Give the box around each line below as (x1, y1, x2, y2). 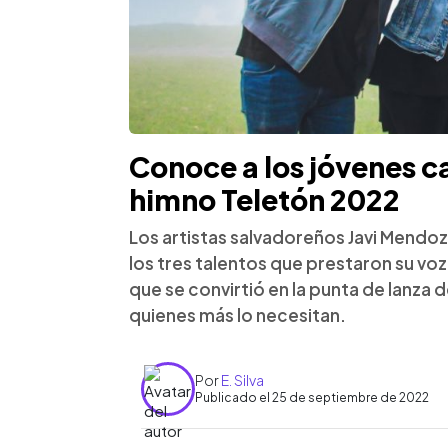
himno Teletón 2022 (129, 181, 400, 217)
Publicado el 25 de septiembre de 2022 (195, 390, 429, 406)
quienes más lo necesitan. (129, 303, 346, 326)
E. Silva (221, 371, 264, 390)
